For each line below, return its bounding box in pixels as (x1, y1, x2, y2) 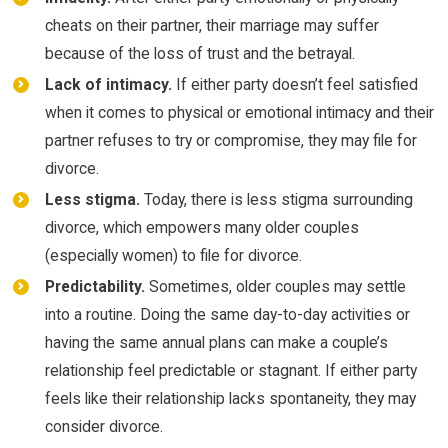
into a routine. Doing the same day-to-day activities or (44, 305, 410, 325)
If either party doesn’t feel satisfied (171, 74, 418, 94)
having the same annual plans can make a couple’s (44, 333, 388, 353)
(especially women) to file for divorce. (44, 245, 302, 265)
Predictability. (44, 277, 145, 297)
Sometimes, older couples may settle (144, 277, 406, 297)
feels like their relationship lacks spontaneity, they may (44, 389, 416, 409)
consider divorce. (44, 417, 163, 437)
